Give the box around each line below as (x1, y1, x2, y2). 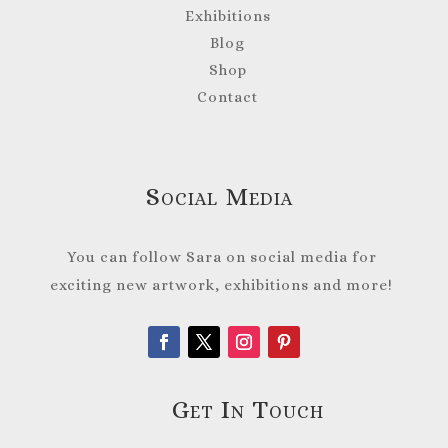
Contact (197, 88, 259, 107)
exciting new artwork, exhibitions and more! (50, 276, 394, 295)
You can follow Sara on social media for (66, 248, 381, 267)
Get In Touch (171, 394, 331, 425)
